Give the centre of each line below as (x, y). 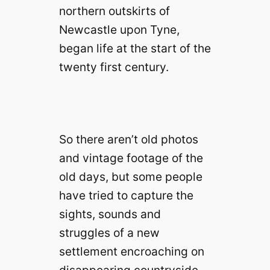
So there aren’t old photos (128, 139)
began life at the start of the (135, 49)
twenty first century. (114, 67)
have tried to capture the (126, 195)
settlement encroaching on (131, 251)
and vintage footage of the (131, 158)
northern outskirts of (114, 11)
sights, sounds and (110, 214)
